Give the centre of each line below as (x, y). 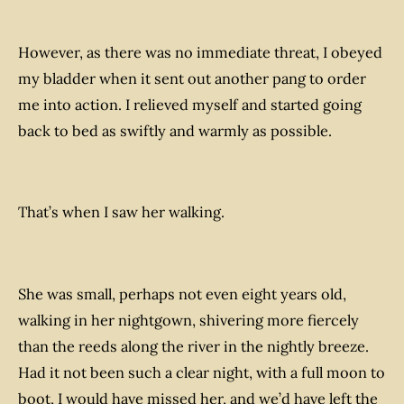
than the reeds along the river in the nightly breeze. (193, 347)
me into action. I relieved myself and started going (190, 104)
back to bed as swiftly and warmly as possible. (175, 130)
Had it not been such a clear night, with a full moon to (202, 373)
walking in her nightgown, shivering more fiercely (188, 321)
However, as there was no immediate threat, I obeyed (200, 52)
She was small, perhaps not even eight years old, (182, 294)
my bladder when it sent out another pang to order (192, 78)
